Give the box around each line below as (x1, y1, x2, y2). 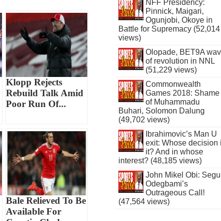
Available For (6, 206, 62, 217)
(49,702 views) (118, 115, 170, 124)
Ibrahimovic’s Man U (145, 130, 217, 138)
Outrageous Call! (145, 188, 205, 197)
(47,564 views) (118, 197, 170, 206)
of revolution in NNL (145, 57, 215, 65)
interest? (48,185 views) (118, 156, 202, 165)
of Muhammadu (145, 98, 200, 106)
